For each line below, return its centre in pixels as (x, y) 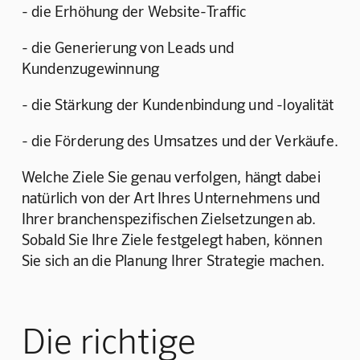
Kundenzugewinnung (90, 68)
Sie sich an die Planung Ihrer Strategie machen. (173, 260)
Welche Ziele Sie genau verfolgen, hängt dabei (173, 177)
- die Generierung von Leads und (129, 47)
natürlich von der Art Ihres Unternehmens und (172, 198)
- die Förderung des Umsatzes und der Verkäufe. (180, 141)
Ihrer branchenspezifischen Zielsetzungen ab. (170, 219)
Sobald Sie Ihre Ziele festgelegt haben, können (174, 239)
